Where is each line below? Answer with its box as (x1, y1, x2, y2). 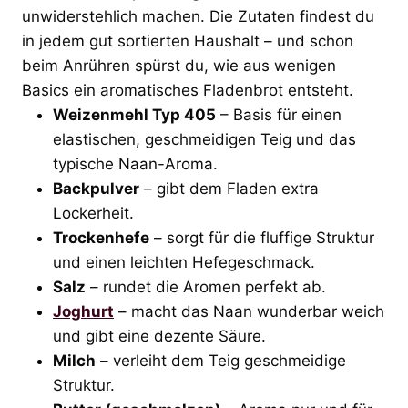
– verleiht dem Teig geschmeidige (96, 351, 346, 370)
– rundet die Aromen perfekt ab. (86, 277, 326, 296)
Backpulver (53, 178, 139, 198)
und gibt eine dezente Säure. (53, 326, 266, 345)
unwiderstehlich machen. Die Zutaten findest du (22, 6, 374, 25)
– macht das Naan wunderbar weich (114, 301, 384, 321)
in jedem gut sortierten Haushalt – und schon (22, 31, 353, 50)
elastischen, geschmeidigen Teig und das (53, 129, 356, 148)
